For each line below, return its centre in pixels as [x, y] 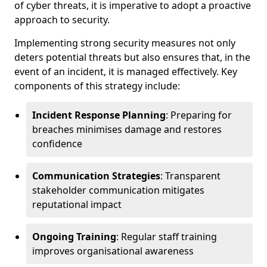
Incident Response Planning [99, 115]
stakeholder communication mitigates [118, 190]
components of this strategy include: [97, 86]
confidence [57, 144]
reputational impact [77, 204]
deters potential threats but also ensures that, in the [132, 57]
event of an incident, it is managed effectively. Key [126, 72]
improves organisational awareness [113, 251]
